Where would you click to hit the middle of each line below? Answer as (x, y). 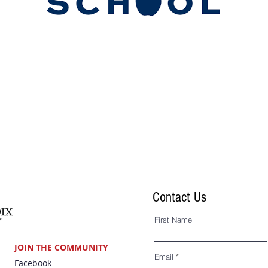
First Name (173, 220)
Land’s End (74, 46)
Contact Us (179, 197)
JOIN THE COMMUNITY (61, 247)
